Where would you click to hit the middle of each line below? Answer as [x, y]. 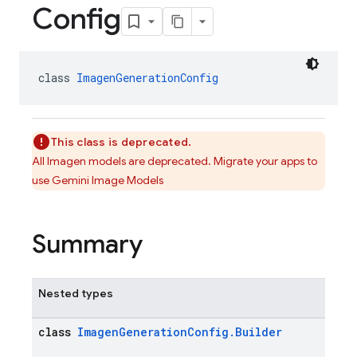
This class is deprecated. [122, 142]
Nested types [76, 293]
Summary [87, 244]
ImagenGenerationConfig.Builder [180, 332]
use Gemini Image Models [98, 180]
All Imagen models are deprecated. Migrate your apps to [175, 161]
